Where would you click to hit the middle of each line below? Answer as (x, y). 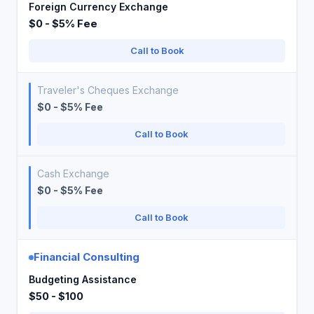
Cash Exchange (73, 173)
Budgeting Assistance (83, 279)
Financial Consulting (87, 257)
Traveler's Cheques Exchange (108, 90)
